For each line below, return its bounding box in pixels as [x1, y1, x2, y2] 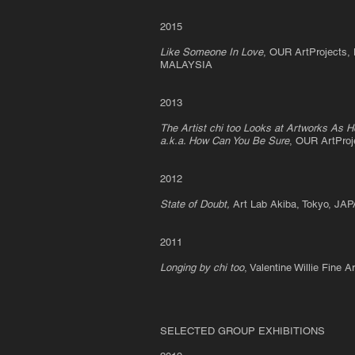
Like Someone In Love [160, 46, 263, 58]
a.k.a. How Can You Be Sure [160, 135, 289, 147]
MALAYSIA [160, 59, 212, 71]
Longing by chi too [160, 261, 244, 273]
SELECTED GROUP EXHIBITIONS [160, 325, 325, 337]
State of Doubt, [160, 198, 230, 210]
